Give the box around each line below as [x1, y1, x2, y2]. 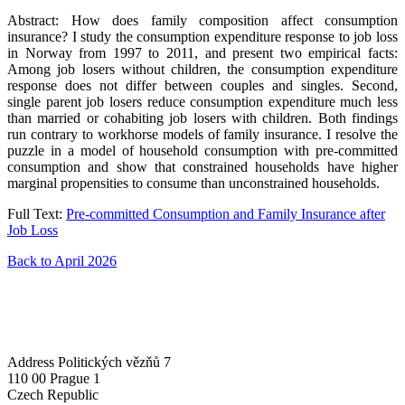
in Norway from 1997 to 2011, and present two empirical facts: [7, 44, 398, 61]
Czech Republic [7, 386, 99, 402]
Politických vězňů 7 [58, 353, 171, 370]
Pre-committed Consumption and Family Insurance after [66, 205, 385, 221]
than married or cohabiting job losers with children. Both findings [7, 109, 398, 126]
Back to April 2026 [7, 252, 117, 268]
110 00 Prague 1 [7, 370, 100, 386]
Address [7, 353, 58, 370]
